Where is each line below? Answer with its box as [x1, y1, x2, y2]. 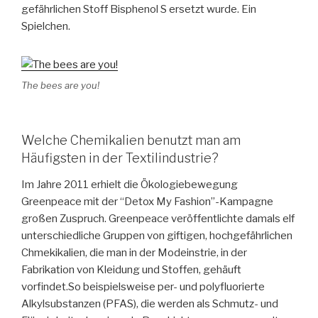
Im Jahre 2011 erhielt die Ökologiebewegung [21, 178, 238, 192]
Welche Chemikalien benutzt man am [21, 132, 241, 148]
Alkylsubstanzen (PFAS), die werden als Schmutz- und [21, 297, 278, 311]
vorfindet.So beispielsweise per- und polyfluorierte [21, 280, 265, 294]
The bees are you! [21, 79, 99, 91]
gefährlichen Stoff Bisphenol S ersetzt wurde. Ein [21, 3, 256, 16]
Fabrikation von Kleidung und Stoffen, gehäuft [21, 263, 241, 277]
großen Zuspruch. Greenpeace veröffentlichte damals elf [21, 212, 295, 226]
